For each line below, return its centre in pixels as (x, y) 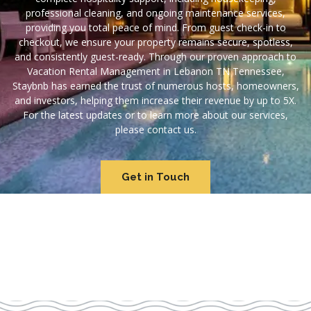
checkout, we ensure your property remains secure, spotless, (155, 42)
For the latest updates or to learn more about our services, (155, 115)
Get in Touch (155, 177)
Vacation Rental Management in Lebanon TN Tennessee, (155, 71)
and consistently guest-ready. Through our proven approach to (155, 57)
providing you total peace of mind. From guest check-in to (155, 27)
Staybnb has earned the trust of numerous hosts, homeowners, (155, 86)
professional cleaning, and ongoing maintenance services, (155, 13)
